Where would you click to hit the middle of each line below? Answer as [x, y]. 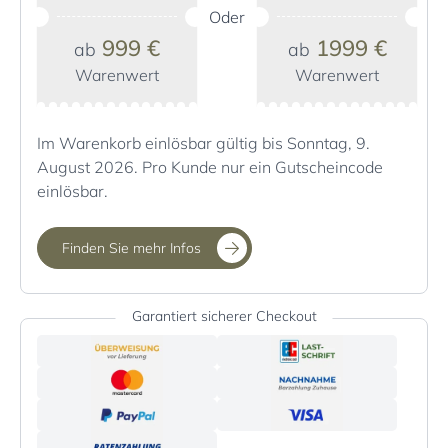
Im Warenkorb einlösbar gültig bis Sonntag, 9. [203, 143]
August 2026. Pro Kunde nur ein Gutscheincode [210, 167]
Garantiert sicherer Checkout [224, 316]
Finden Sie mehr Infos [131, 247]
